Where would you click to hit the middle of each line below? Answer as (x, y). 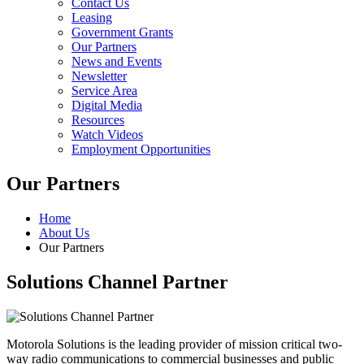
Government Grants (122, 32)
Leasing (92, 17)
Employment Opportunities (141, 149)
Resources (98, 120)
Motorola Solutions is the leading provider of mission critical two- (174, 344)
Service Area (104, 91)
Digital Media (107, 105)
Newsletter (99, 76)
